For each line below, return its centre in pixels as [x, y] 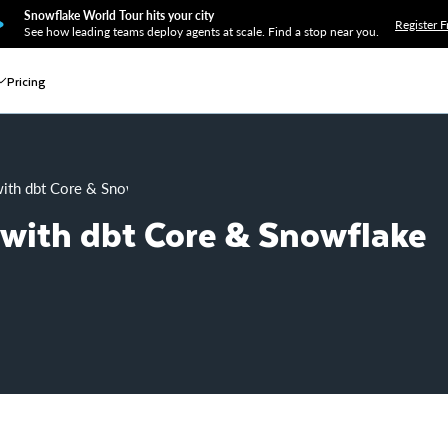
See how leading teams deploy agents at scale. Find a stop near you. [201, 31]
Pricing [26, 80]
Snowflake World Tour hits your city [119, 15]
